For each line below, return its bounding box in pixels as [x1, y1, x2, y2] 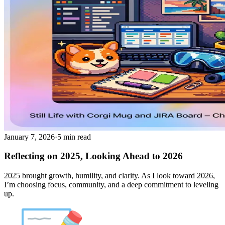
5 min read [57, 132, 91, 141]
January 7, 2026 [4, 132, 55, 141]
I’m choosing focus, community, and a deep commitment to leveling [4, 180, 218, 189]
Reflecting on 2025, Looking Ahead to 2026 [4, 151, 183, 162]
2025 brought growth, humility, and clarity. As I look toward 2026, [4, 171, 215, 180]
